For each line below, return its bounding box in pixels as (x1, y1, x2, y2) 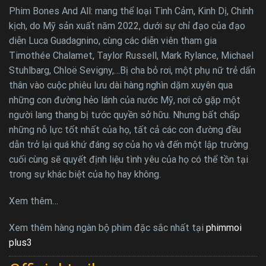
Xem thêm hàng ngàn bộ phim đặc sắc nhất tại (9, 221, 206, 233)
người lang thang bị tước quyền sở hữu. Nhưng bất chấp (9, 109, 240, 121)
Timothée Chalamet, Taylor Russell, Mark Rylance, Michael (9, 49, 254, 61)
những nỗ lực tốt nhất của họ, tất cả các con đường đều (9, 123, 241, 135)
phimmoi (206, 221, 242, 233)
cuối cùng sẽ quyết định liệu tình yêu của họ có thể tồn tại (9, 153, 248, 165)
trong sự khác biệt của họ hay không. (9, 168, 161, 180)
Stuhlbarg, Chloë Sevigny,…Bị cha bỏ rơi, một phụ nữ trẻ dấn (9, 64, 255, 76)
